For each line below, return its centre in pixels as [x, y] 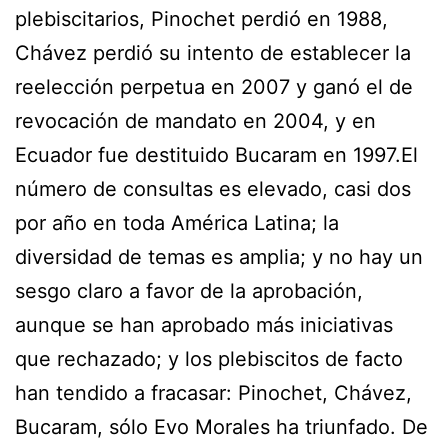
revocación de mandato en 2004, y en [195, 120]
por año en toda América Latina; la [177, 222]
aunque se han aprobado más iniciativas [204, 324]
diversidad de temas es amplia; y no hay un [219, 256]
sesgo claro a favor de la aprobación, [189, 290]
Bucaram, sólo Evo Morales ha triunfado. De [221, 426]
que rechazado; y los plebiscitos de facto [209, 358]
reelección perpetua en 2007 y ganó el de [214, 86]
